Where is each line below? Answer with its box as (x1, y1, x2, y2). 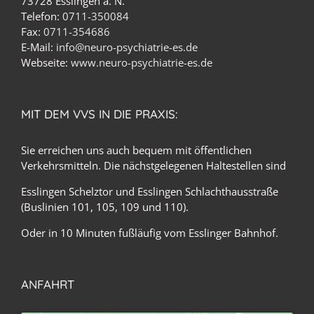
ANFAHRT (21, 276, 74, 292)
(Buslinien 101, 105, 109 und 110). (21, 199, 189, 214)
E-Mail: (21, 39, 56, 54)
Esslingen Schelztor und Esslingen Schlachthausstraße (21, 184, 278, 198)
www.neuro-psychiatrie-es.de (71, 55, 212, 69)
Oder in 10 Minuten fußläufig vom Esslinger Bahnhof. (21, 225, 278, 240)
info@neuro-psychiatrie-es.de (56, 39, 198, 54)
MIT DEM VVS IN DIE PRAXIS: (21, 106, 178, 121)
